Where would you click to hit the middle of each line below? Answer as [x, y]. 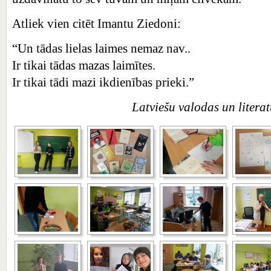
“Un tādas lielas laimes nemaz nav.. [101, 48]
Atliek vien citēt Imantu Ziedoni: [96, 24]
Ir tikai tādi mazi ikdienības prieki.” [103, 82]
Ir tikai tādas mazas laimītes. [84, 65]
